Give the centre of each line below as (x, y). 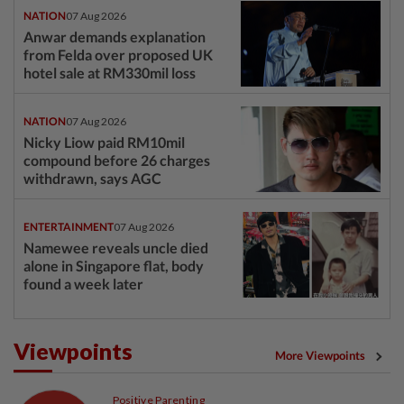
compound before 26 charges (117, 161)
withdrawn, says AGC (92, 179)
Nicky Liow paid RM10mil (104, 142)
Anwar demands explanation (115, 37)
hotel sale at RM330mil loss (110, 73)
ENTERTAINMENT (69, 227)
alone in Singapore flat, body (114, 266)
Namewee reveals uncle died (116, 248)
